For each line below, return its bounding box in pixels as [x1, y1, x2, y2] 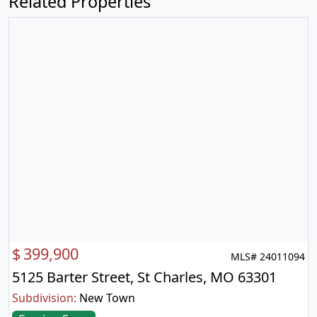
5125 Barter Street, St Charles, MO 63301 [12, 267, 277, 287]
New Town [79, 289, 135, 306]
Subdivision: [12, 289, 76, 306]
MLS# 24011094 [231, 250, 305, 263]
